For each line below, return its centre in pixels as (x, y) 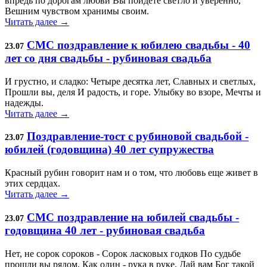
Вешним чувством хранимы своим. (77, 11)
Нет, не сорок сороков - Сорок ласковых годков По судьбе (123, 253)
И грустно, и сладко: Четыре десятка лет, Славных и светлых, (130, 81)
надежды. (24, 103)
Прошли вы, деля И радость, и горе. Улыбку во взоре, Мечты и (133, 92)
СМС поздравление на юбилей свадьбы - (133, 217)
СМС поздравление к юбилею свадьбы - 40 (139, 45)
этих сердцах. (32, 184)
